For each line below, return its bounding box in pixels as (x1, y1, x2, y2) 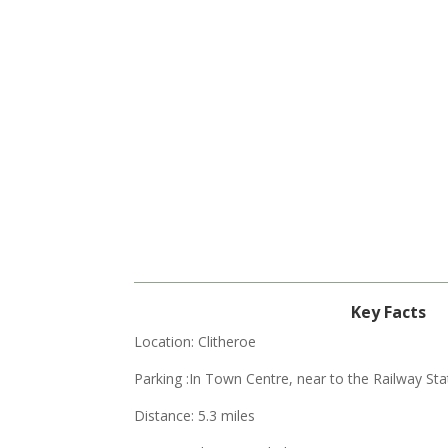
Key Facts (350, 301, 426, 323)
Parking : (134, 369, 190, 388)
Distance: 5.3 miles (134, 406, 256, 425)
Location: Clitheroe (134, 332, 257, 351)
